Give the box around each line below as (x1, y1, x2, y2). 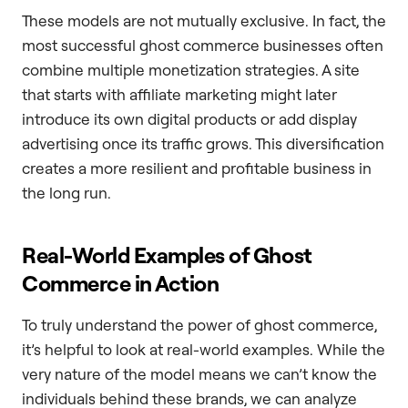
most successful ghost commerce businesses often (22, 35, 383, 55)
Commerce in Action (22, 269, 219, 297)
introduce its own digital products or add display (22, 108, 357, 128)
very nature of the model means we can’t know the (22, 363, 377, 383)
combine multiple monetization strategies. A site (22, 59, 360, 79)
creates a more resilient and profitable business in (22, 158, 372, 178)
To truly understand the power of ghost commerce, (22, 314, 377, 334)
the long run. (22, 182, 111, 202)
